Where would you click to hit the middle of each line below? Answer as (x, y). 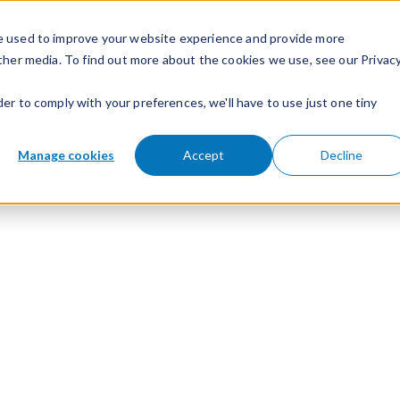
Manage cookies (67, 154)
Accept (204, 154)
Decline (341, 154)
